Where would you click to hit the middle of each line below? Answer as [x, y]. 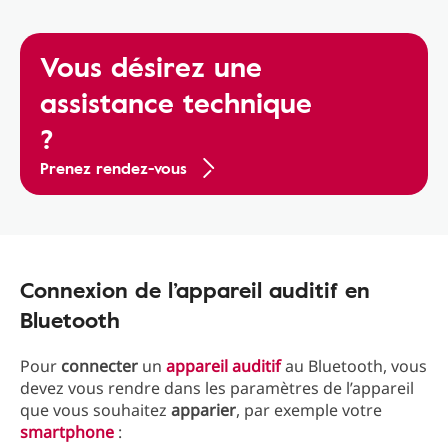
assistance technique [176, 102]
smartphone [67, 432]
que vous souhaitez [95, 410]
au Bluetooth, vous [354, 366]
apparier [203, 410]
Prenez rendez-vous [113, 168]
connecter [99, 366]
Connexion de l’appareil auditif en [195, 289]
